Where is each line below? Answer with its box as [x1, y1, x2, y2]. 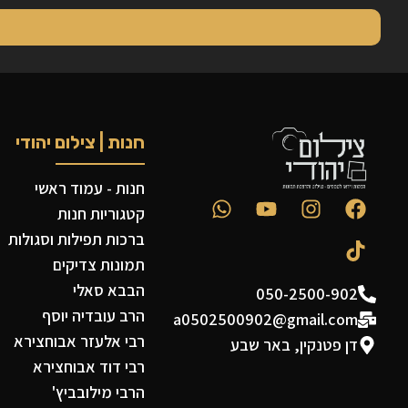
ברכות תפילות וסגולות [8, 228, 146, 250]
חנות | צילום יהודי [15, 130, 146, 153]
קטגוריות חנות [57, 202, 146, 224]
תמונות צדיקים [53, 253, 146, 275]
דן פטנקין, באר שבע [230, 333, 358, 355]
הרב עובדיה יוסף [42, 304, 146, 326]
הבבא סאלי [73, 279, 146, 301]
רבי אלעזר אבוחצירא [14, 330, 146, 352]
